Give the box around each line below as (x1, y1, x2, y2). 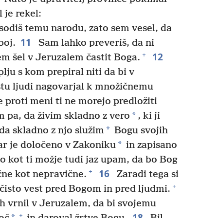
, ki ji (137, 110, 160, 122)
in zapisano (124, 139, 177, 151)
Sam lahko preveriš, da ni (36, 37, 154, 49)
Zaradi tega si (114, 168, 179, 180)
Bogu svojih (112, 125, 168, 136)
